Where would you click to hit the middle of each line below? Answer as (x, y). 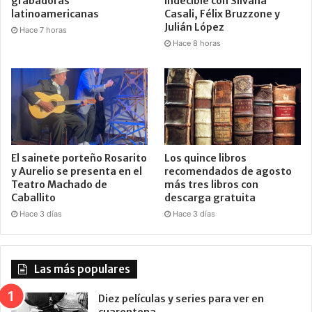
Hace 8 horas (197, 43)
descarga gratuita (210, 198)
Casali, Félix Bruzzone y (223, 14)
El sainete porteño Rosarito (79, 158)
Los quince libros (206, 158)
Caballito (33, 198)
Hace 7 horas (43, 30)
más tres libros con (212, 185)
